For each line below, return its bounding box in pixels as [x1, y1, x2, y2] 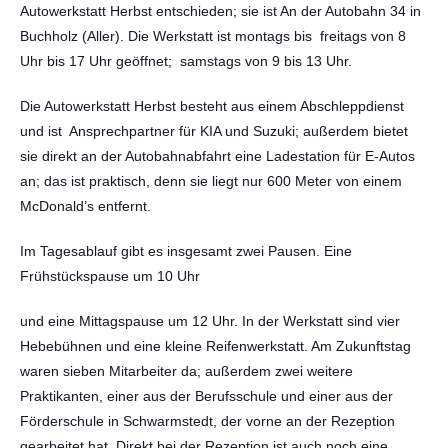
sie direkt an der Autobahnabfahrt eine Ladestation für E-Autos [20, 148, 415, 164]
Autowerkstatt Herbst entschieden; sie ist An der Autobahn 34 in [20, 3, 421, 19]
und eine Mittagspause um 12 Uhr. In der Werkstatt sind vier [20, 313, 400, 329]
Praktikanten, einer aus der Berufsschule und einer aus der [20, 388, 393, 404]
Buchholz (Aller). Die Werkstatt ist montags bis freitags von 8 [20, 28, 406, 44]
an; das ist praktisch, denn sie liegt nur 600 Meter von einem [20, 173, 402, 189]
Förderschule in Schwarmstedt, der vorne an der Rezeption [20, 413, 395, 429]
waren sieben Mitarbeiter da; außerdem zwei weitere [20, 363, 353, 379]
